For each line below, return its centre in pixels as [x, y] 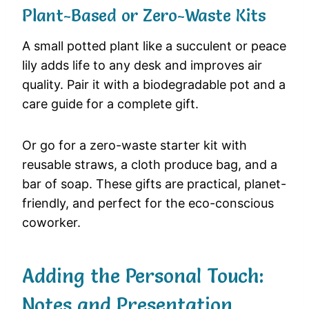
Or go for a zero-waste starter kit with [134, 146]
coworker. [51, 223]
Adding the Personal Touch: [143, 276]
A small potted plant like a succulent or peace [154, 46]
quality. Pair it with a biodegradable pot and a [154, 85]
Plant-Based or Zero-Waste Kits [144, 16]
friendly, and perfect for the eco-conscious [148, 203]
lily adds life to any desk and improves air [142, 66]
